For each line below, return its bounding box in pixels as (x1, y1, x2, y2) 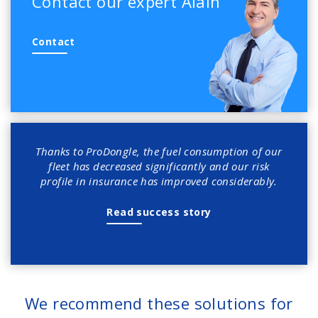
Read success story (106, 204, 212, 219)
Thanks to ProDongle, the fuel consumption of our (35, 143, 283, 158)
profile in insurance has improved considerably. (40, 173, 278, 188)
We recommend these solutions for (25, 292, 293, 314)
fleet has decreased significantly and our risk (48, 158, 270, 173)
